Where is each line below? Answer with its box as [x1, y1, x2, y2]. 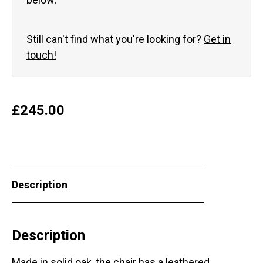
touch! [26, 49, 56, 62]
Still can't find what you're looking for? [26, 33, 204, 46]
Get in [204, 33, 231, 46]
